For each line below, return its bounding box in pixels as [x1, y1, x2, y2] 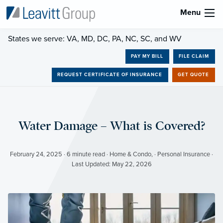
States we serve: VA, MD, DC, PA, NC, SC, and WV [8, 33, 182, 44]
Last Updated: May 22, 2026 [71, 160, 152, 169]
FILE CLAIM [179, 53, 210, 59]
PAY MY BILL [131, 53, 164, 59]
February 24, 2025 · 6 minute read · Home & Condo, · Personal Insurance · [10, 150, 213, 159]
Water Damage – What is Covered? [18, 118, 205, 134]
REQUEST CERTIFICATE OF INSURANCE [57, 72, 163, 78]
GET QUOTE [178, 72, 210, 78]
